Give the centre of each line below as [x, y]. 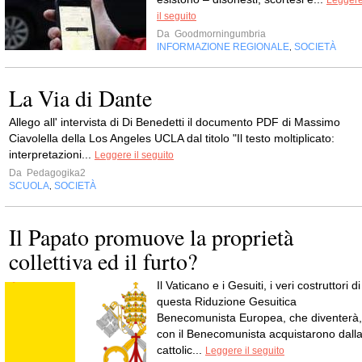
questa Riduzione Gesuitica [227, 302]
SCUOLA [29, 186]
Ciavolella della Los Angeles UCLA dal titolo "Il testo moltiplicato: [172, 139]
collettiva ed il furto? [103, 261]
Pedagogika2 [55, 173]
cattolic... [181, 350]
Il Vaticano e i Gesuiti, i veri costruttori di [259, 286]
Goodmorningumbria [219, 34]
